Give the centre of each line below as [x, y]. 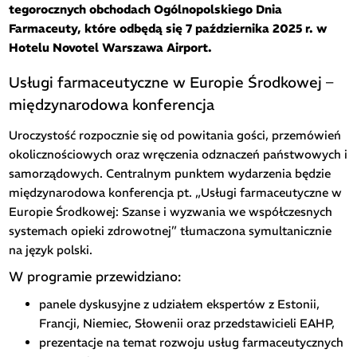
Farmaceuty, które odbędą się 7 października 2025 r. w [168, 28]
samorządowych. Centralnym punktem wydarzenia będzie [170, 173]
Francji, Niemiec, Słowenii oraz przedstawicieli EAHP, [186, 324]
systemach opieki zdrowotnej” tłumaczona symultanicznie [171, 230]
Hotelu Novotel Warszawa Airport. [111, 47]
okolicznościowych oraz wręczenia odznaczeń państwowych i [178, 154]
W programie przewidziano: [95, 277]
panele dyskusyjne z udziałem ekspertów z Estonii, [179, 304]
